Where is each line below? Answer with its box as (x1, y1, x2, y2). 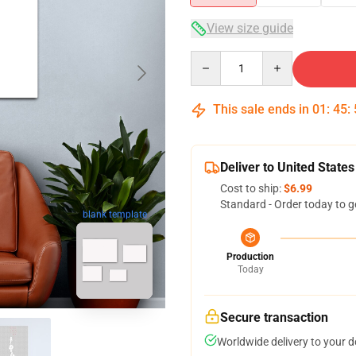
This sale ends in (210, 102, 312, 117)
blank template (82, 208, 147, 220)
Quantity (190, 52, 234, 64)
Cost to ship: (220, 182, 284, 195)
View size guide (207, 21, 293, 36)
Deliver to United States (220, 160, 354, 175)
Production (226, 251, 274, 262)
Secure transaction (220, 310, 328, 325)
